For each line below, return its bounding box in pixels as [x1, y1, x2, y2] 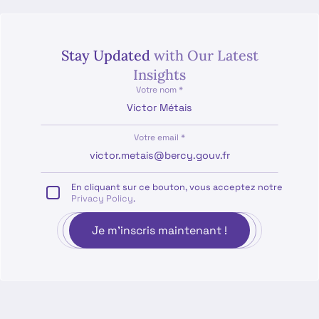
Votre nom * [136, 83, 183, 95]
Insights [133, 65, 186, 83]
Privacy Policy [71, 192, 134, 204]
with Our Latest [153, 46, 258, 64]
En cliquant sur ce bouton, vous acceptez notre [71, 181, 283, 193]
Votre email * [134, 131, 185, 142]
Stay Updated [61, 46, 154, 64]
